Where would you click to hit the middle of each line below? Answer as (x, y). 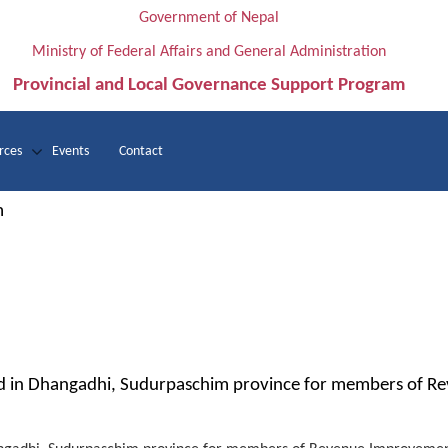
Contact (141, 151)
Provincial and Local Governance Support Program (208, 85)
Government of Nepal (208, 18)
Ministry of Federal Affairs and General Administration (208, 52)
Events (71, 151)
